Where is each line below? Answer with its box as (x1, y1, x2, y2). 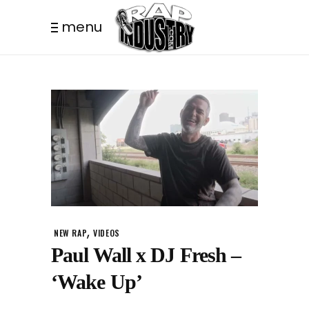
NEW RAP (54, 226, 88, 239)
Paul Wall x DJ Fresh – (51, 243, 241, 266)
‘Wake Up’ (51, 270, 142, 293)
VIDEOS (93, 226, 120, 239)
